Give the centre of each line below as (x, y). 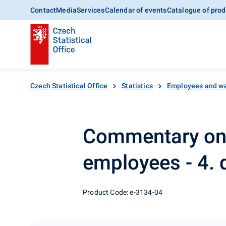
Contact (43, 10)
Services (91, 10)
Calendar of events (136, 10)
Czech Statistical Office (69, 86)
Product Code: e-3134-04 (123, 192)
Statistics (137, 86)
